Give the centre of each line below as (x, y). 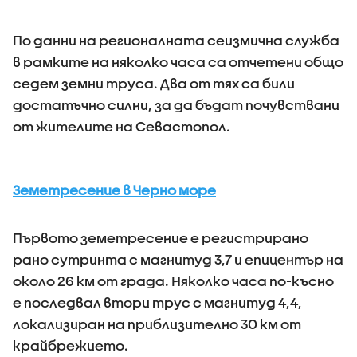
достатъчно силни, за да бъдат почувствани (176, 104)
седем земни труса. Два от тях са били (154, 83)
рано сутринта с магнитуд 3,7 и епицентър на (178, 259)
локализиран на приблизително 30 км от (157, 324)
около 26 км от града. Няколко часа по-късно (173, 280)
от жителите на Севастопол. (122, 126)
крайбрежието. (71, 345)
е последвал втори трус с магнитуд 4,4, (157, 302)
